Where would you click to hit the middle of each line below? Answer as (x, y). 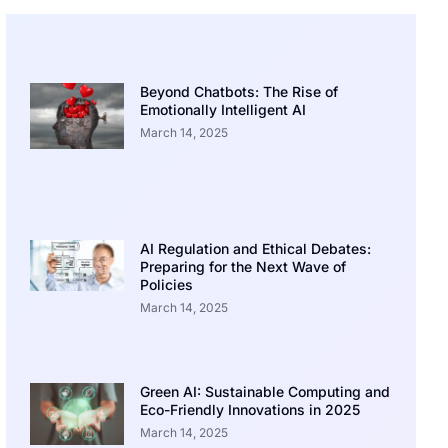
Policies (167, 285)
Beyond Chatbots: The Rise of (239, 91)
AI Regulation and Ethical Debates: (256, 249)
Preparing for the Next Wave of (243, 267)
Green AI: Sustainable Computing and (265, 391)
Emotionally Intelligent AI (223, 109)
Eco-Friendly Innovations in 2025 (250, 409)
